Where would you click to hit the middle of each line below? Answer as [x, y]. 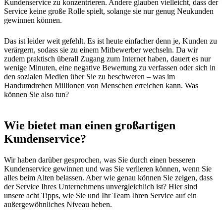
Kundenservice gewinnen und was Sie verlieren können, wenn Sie [108, 168]
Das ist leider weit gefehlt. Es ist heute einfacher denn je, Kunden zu [111, 41]
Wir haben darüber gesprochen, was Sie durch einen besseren [100, 160]
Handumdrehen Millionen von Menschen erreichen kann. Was [101, 85]
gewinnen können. [34, 20]
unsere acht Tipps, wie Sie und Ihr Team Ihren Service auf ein [100, 195]
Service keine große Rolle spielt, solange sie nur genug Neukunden [109, 11]
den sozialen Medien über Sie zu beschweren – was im [89, 76]
